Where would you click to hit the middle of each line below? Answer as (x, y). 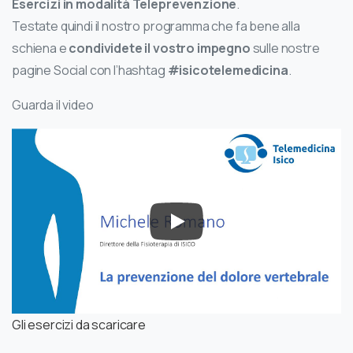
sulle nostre (286, 48)
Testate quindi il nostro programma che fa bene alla (156, 26)
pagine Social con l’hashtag (90, 71)
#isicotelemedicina (228, 71)
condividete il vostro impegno (161, 48)
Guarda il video (53, 105)
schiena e (41, 48)
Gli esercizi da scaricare (79, 325)
